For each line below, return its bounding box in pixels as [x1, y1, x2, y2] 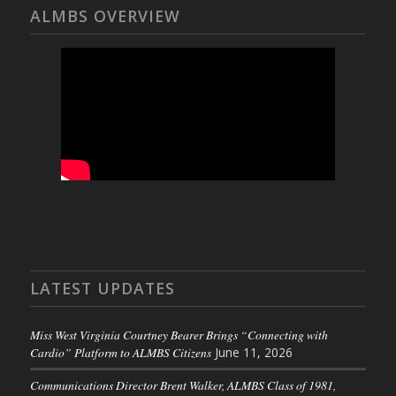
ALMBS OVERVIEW [29, 5, 180, 27]
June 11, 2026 [214, 344, 293, 362]
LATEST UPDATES [29, 278, 175, 300]
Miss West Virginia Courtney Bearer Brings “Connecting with [29, 326, 328, 344]
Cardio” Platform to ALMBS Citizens [29, 344, 211, 362]
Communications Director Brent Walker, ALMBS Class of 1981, [29, 377, 336, 394]
